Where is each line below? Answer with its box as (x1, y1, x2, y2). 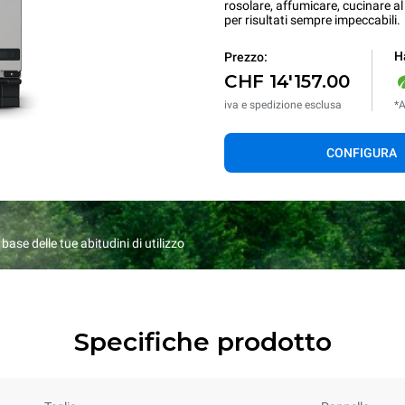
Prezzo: (224, 49, 268, 64)
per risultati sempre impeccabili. (224, 13, 400, 27)
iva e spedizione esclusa (224, 98, 342, 111)
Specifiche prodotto (73, 326, 332, 357)
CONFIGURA (326, 146, 397, 160)
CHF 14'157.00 (224, 70, 350, 92)
